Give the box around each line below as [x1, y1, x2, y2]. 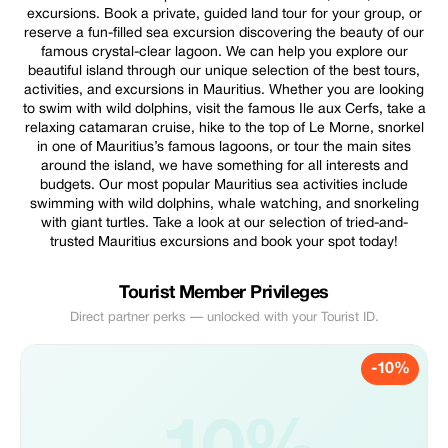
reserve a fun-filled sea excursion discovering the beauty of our [24, 27, 424, 40]
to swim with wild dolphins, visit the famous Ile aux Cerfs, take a [22, 103, 426, 116]
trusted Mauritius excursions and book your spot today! [50, 236, 398, 249]
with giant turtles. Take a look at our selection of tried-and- [40, 217, 408, 230]
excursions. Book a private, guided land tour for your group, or [26, 8, 422, 21]
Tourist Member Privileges [119, 285, 329, 302]
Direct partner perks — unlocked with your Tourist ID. [69, 312, 379, 324]
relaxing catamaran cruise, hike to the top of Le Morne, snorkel [24, 122, 424, 135]
